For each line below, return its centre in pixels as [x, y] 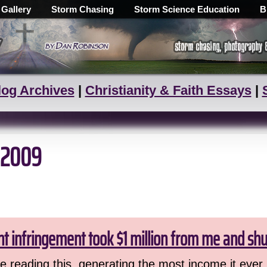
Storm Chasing [83, 9]
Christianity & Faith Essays [168, 90]
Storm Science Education [187, 9]
